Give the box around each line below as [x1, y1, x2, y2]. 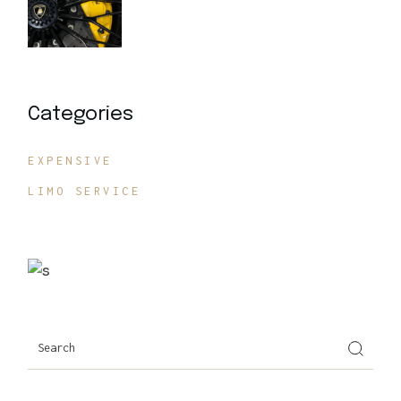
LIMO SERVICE [28, 184, 141, 198]
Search [27, 324, 78, 343]
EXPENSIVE [28, 154, 113, 167]
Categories [28, 105, 134, 124]
